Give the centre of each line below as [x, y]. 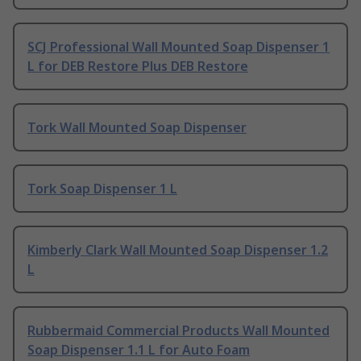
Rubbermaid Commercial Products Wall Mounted [178, 331]
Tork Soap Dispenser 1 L [102, 189]
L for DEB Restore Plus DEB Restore [138, 66]
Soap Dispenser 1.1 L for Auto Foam [139, 350]
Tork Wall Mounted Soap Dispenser [137, 128]
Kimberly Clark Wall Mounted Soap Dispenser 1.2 [178, 250]
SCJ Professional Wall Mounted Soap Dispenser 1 [178, 47]
